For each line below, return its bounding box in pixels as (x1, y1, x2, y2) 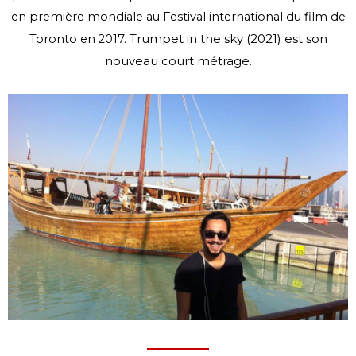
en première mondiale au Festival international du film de (10, 9, 346, 24)
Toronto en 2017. (29, 31, 130, 46)
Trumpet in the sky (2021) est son (129, 30, 327, 46)
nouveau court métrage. (104, 52, 252, 68)
